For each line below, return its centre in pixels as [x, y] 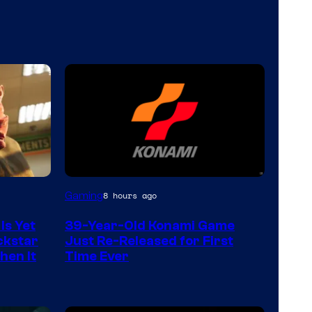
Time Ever [97, 256]
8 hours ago [130, 196]
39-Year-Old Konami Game [150, 225]
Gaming [84, 195]
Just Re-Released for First [149, 241]
